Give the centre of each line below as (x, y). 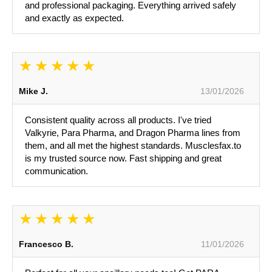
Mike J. (33, 91)
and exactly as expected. (74, 18)
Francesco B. (46, 244)
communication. (56, 171)
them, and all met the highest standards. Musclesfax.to (133, 146)
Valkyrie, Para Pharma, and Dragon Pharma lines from (133, 133)
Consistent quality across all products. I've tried (118, 120)
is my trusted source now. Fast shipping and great (123, 158)
